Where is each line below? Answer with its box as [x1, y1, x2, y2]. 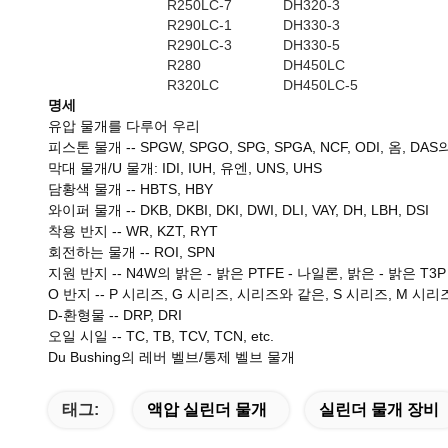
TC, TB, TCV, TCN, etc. [126, 328, 274, 344]
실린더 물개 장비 [319, 401, 439, 418]
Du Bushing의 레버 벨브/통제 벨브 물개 [48, 349, 295, 365]
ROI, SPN [154, 244, 215, 260]
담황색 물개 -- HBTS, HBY [48, 181, 213, 197]
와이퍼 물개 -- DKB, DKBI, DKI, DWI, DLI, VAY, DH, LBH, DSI [48, 202, 429, 218]
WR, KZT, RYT [126, 223, 218, 239]
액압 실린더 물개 [147, 401, 267, 418]
